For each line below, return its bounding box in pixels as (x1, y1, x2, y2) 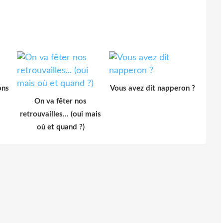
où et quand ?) (36, 123, 85, 131)
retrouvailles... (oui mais (20, 110, 101, 118)
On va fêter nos (34, 97, 87, 105)
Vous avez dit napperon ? (110, 84, 195, 92)
